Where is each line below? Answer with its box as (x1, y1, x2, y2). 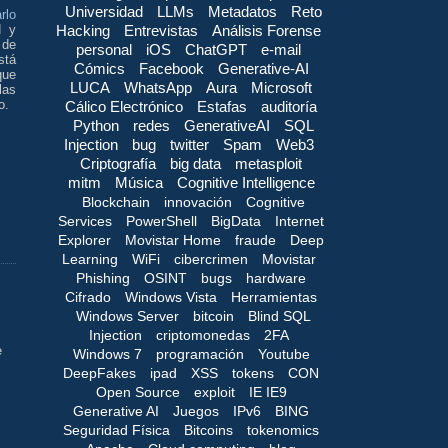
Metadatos (208, 2, 277, 20)
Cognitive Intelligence (176, 173, 315, 191)
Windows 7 (72, 345, 142, 362)
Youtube (257, 345, 310, 362)
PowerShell (126, 212, 197, 229)
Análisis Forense (212, 21, 321, 39)
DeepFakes (63, 364, 136, 381)
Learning (61, 250, 118, 267)
